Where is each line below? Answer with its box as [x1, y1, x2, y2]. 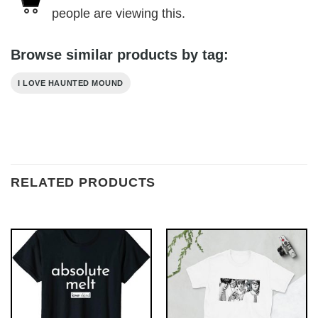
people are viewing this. [52, 6, 185, 21]
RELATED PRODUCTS [11, 175, 156, 190]
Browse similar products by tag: [11, 46, 229, 62]
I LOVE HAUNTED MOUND [18, 78, 124, 87]
